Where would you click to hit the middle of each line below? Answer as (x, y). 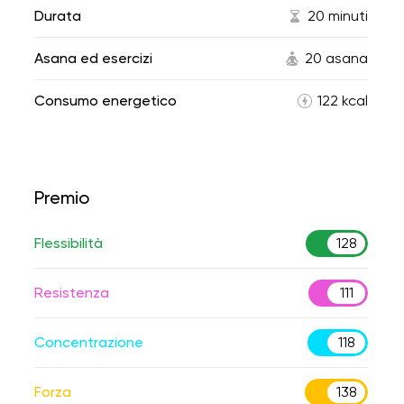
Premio (62, 197)
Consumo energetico (106, 101)
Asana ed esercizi (93, 58)
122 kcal (343, 101)
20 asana (336, 58)
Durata (58, 16)
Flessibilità (69, 243)
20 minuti (338, 16)
